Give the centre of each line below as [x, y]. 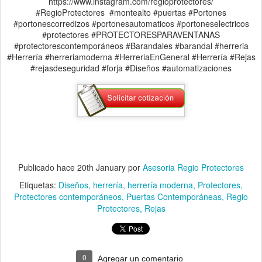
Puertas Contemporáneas [174, 196]
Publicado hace [48, 167]
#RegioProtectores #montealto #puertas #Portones [131, 13]
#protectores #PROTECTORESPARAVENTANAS [131, 35]
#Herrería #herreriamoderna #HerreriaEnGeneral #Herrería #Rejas [131, 57]
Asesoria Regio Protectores [193, 167]
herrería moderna [160, 185]
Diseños [73, 185]
